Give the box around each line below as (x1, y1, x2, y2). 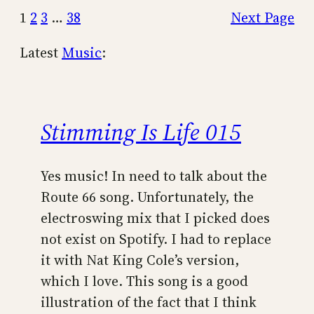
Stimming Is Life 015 (41, 115, 241, 148)
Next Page (231, 7, 294, 27)
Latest (20, 42, 62, 62)
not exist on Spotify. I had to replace (41, 229, 271, 249)
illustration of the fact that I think (41, 292, 257, 312)
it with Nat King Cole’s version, (41, 250, 240, 270)
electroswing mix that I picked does (41, 208, 270, 228)
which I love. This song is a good (41, 271, 248, 291)
